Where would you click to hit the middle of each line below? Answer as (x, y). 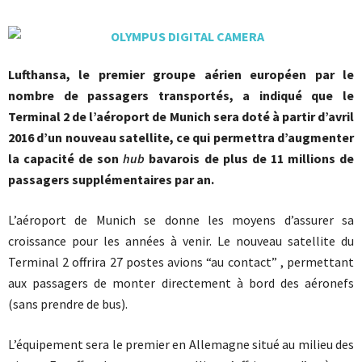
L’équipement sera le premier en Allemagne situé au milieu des (181, 344)
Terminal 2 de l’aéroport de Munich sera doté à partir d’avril (181, 116)
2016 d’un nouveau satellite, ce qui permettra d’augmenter (181, 137)
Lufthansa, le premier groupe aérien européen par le (181, 74)
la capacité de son (66, 158)
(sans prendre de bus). (68, 304)
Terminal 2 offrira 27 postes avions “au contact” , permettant (181, 262)
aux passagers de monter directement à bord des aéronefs (181, 283)
